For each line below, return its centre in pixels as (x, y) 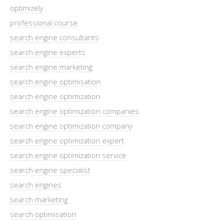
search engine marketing (51, 67)
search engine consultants (54, 37)
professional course (44, 22)
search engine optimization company (71, 125)
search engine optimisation (55, 81)
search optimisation (43, 214)
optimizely (27, 8)
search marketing (39, 199)
